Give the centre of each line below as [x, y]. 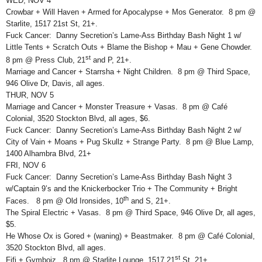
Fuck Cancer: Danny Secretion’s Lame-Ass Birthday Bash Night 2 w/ [124, 130]
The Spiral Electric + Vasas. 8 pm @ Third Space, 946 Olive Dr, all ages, [131, 212]
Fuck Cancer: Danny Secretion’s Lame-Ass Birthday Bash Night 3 [119, 177]
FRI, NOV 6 [26, 165]
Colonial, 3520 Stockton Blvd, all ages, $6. [78, 118]
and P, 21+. [111, 60]
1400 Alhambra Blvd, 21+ [49, 153]
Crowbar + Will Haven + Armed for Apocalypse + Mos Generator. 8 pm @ [131, 12]
